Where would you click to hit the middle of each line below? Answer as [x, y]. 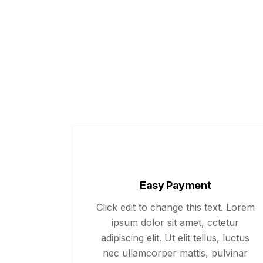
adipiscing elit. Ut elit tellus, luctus [176, 238]
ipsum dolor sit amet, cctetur [176, 222]
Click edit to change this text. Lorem [175, 207]
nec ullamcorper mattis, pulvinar [176, 253]
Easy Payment [176, 185]
